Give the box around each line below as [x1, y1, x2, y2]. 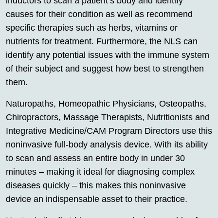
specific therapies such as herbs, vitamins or [6, 22, 178, 33]
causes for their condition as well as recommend [6, 9, 193, 19]
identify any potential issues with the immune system [6, 50, 209, 60]
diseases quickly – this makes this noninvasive [6, 180, 186, 190]
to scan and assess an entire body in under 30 [6, 153, 185, 163]
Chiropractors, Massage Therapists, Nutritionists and [6, 112, 210, 122]
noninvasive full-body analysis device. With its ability [6, 139, 208, 149]
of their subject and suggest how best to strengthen [6, 63, 204, 73]
